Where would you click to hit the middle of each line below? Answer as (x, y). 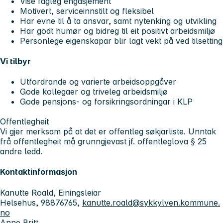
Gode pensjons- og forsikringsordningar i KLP (106, 102)
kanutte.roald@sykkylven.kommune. (151, 202)
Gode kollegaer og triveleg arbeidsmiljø (96, 92)
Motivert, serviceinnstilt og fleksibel (87, 11)
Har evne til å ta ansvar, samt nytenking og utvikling (118, 21)
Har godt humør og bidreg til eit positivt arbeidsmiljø (117, 31)
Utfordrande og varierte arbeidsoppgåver (99, 82)
